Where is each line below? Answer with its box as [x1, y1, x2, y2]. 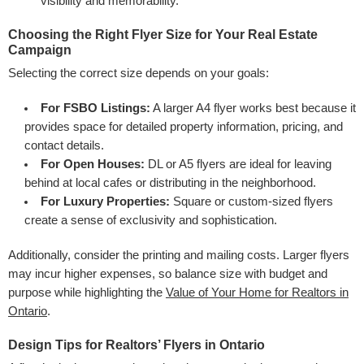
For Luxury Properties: [40, 194, 170, 208]
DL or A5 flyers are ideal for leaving [144, 157, 331, 171]
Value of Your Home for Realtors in [166, 285, 349, 299]
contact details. [24, 138, 104, 152]
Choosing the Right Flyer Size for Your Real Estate [8, 27, 318, 41]
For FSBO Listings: [40, 101, 150, 115]
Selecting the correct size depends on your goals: [8, 66, 269, 80]
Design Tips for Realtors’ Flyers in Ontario [8, 337, 265, 352]
